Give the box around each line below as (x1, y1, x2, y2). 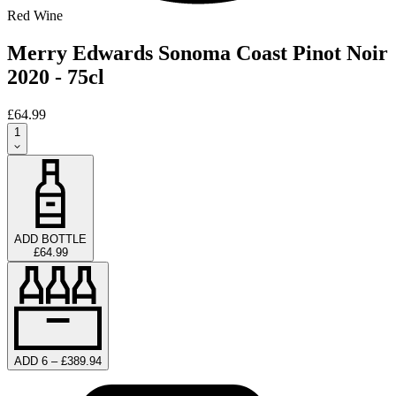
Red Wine (7, 7, 63, 23)
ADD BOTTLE (14, 232, 87, 246)
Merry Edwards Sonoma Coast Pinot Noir (7, 41, 388, 65)
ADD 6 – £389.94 (14, 354, 102, 368)
